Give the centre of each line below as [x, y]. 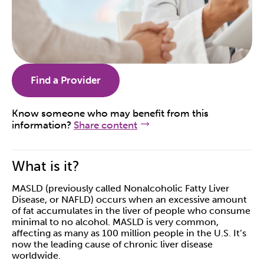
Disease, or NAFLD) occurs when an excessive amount [129, 200]
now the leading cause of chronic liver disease [112, 245]
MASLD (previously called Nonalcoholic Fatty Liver [121, 189]
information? [43, 125]
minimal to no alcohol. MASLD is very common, [115, 222]
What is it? [46, 166]
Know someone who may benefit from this [110, 113]
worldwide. [36, 256]
